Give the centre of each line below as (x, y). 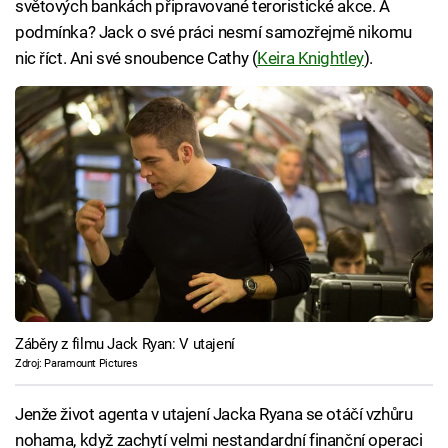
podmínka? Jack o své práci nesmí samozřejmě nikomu (213, 32)
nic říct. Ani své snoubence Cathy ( (136, 58)
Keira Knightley (310, 58)
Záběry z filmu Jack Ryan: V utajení (125, 343)
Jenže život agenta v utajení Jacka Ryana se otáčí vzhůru (214, 414)
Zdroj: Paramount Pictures (76, 363)
